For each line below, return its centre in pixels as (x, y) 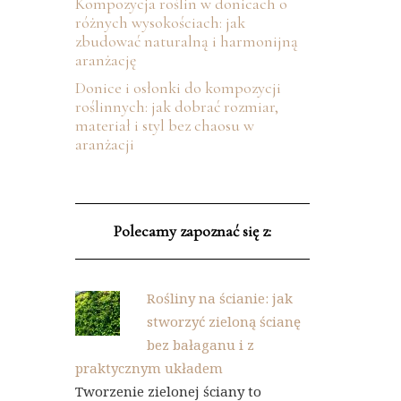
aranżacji (104, 144)
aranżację (105, 60)
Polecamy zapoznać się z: (192, 231)
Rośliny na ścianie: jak (219, 298)
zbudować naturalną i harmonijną (186, 41)
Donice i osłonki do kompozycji (178, 88)
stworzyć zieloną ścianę (223, 321)
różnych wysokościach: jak (160, 22)
